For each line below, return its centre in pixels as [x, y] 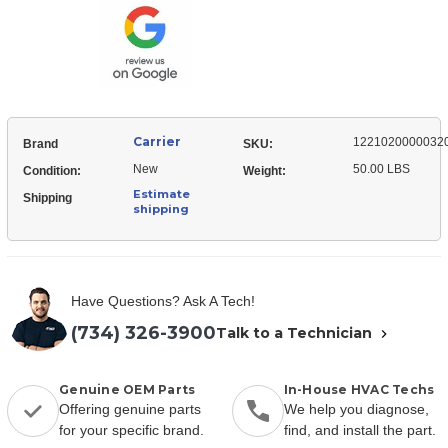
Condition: [52, 170]
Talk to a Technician [296, 332]
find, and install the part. [359, 429]
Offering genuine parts [130, 408]
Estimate [161, 193]
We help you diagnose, [356, 408]
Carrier [157, 141]
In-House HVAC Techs [359, 389]
